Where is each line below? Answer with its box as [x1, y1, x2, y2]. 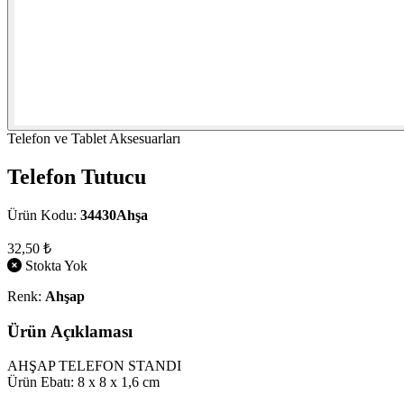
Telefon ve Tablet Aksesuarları [7, 131, 180, 146]
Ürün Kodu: [7, 207, 80, 223]
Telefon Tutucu [7, 164, 146, 188]
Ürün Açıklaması [7, 321, 133, 341]
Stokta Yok [22, 257, 87, 273]
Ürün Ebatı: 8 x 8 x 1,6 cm [7, 374, 160, 390]
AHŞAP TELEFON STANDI [7, 358, 181, 374]
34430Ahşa [80, 207, 148, 223]
